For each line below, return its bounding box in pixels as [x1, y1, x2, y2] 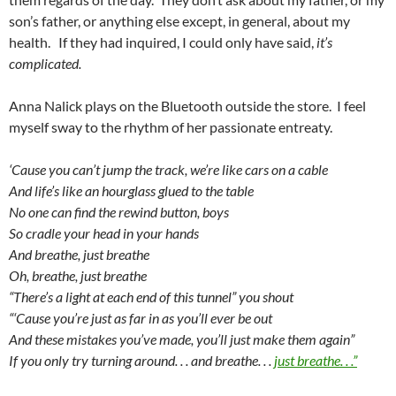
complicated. [9, 55, 81, 72]
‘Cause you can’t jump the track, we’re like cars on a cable [9, 161, 328, 179]
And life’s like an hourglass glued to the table [9, 182, 254, 200]
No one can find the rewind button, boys [9, 203, 229, 221]
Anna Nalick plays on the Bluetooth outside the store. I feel [9, 97, 366, 115]
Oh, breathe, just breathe [9, 267, 147, 285]
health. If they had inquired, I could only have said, [9, 34, 316, 51]
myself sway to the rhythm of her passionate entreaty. [9, 118, 335, 136]
